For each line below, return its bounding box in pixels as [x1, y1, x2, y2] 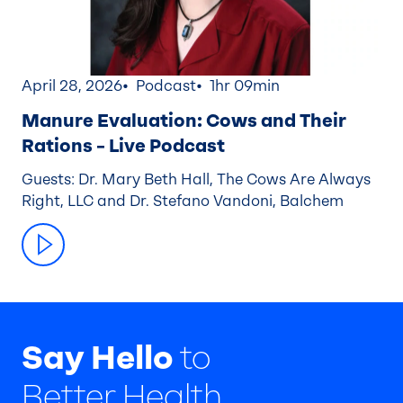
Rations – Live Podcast [22, 135, 225, 157]
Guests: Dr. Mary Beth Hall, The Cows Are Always [22, 171, 371, 189]
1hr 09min [210, 77, 280, 95]
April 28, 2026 [22, 77, 122, 95]
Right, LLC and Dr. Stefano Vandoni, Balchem [22, 193, 344, 210]
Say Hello [22, 338, 174, 378]
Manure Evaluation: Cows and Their [22, 110, 346, 132]
